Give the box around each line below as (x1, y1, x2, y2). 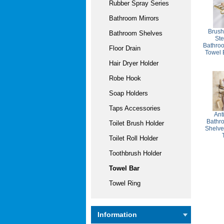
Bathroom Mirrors (101, 14, 159, 22)
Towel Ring (101, 179, 140, 187)
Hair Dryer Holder (101, 59, 158, 67)
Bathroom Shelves (101, 29, 162, 37)
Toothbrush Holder (101, 149, 161, 157)
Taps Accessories (101, 104, 160, 112)
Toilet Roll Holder (101, 134, 158, 142)
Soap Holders (101, 89, 148, 97)
